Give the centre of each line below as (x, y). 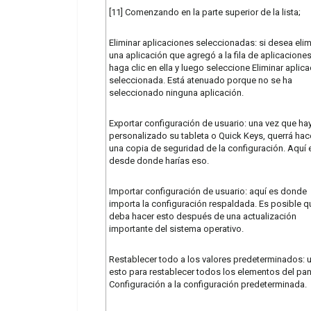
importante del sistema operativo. (176, 228)
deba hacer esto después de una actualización (203, 216)
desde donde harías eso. (159, 160)
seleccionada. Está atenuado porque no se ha (201, 80)
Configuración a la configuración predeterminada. (208, 284)
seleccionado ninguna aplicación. (176, 92)
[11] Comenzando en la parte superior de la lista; (205, 12)
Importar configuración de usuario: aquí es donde (208, 191)
